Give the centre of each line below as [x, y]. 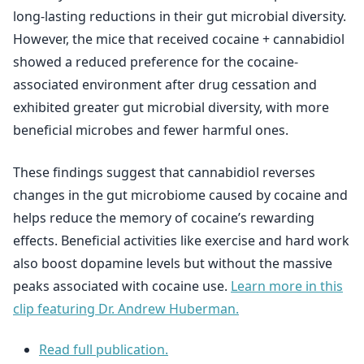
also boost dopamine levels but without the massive [173, 263]
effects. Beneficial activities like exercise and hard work [181, 240]
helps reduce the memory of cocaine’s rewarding [164, 218]
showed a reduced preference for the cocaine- [156, 62]
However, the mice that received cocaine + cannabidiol [179, 39]
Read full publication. [104, 349]
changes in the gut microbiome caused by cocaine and [180, 195]
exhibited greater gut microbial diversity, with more [171, 107]
